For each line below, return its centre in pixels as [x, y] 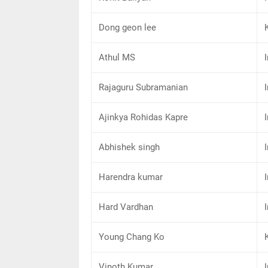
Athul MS [117, 57]
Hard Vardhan [126, 207]
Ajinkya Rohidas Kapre [143, 117]
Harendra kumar [131, 177]
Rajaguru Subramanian [143, 87]
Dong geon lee [127, 28]
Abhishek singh [129, 147]
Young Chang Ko [132, 237]
